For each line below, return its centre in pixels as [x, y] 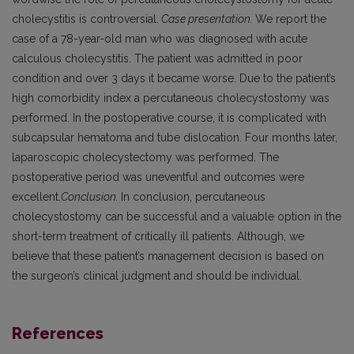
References [58, 333]
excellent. [36, 196]
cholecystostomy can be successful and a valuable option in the [177, 216]
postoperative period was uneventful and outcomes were [158, 177]
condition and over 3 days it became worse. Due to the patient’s [174, 78]
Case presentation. [207, 19]
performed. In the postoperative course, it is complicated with [169, 117]
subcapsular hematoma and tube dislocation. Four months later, [175, 137]
